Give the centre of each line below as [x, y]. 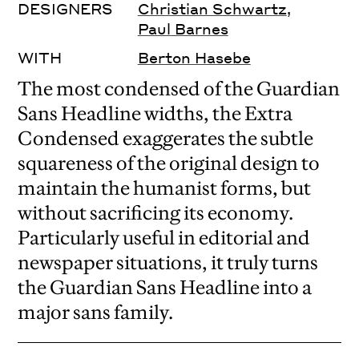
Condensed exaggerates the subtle [166, 139]
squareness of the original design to [169, 163]
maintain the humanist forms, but [165, 188]
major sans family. [96, 313]
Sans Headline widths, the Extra [155, 114]
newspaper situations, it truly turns [168, 263]
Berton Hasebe [194, 58]
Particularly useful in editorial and [164, 238]
